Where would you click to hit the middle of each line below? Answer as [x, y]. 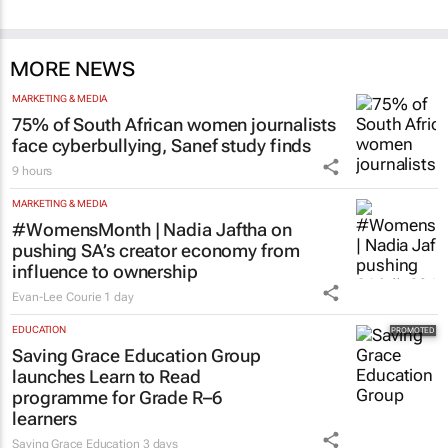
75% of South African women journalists [174, 124]
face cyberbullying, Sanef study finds [162, 145]
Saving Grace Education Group [137, 355]
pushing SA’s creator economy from [156, 250]
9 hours [32, 170]
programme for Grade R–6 [117, 397]
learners [45, 418]
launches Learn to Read [106, 376]
